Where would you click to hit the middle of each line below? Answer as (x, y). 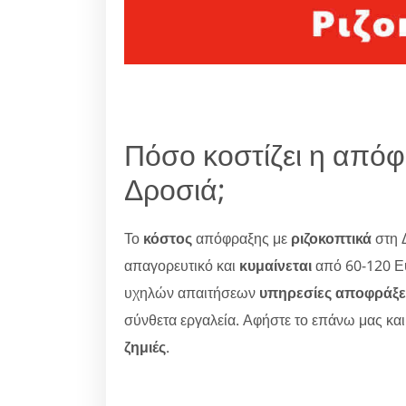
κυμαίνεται (275, 265)
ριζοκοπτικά (331, 238)
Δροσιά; (175, 188)
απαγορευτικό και (182, 265)
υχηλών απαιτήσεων (192, 292)
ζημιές (145, 347)
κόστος (168, 238)
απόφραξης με (242, 238)
